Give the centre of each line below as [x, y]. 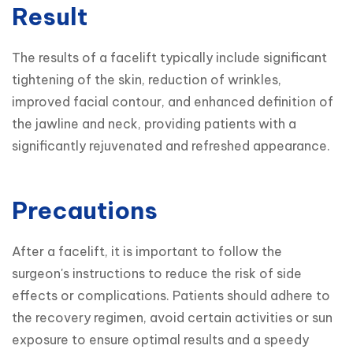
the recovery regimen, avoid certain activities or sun [172, 317]
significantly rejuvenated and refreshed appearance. [171, 145]
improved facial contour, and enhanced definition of [173, 101]
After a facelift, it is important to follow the [147, 251]
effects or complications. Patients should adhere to [171, 295]
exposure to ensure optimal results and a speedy [160, 339]
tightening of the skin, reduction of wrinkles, [147, 79]
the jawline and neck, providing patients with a [154, 123]
